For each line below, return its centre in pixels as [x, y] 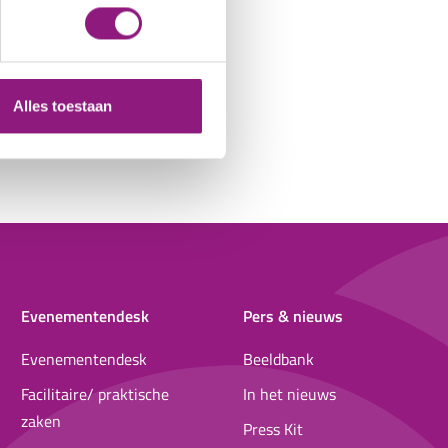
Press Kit [272, 428]
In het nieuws [289, 393]
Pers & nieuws [292, 315]
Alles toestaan [62, 106]
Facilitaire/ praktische [95, 393]
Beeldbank [278, 358]
